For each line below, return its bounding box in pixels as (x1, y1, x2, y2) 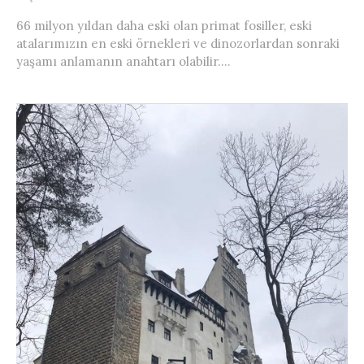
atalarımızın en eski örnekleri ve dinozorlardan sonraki (16, 36, 340, 52)
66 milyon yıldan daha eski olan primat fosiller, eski (16, 18, 312, 34)
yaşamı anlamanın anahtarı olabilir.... (16, 54, 231, 70)
